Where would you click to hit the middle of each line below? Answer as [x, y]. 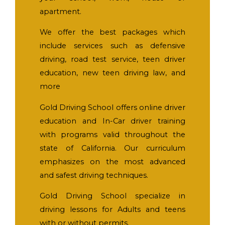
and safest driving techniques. [94, 175]
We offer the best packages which [113, 32]
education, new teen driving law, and [113, 73]
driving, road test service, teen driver [113, 60]
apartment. [61, 11]
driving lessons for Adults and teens [113, 210]
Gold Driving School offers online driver [113, 107]
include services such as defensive [113, 46]
